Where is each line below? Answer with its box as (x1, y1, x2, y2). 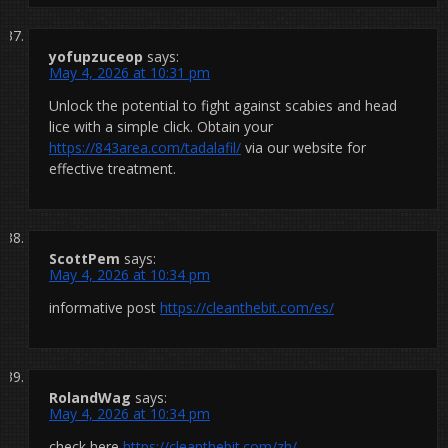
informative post (49, 297, 160, 317)
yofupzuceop (49, 46, 143, 66)
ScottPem (49, 248, 120, 268)
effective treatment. (49, 158, 176, 178)
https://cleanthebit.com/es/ (160, 297, 334, 317)
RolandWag (49, 387, 131, 407)
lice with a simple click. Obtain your (49, 116, 273, 136)
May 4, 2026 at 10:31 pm (49, 62, 210, 82)
